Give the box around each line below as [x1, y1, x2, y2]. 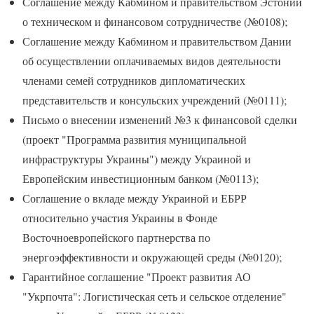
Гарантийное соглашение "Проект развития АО [22, 269, 251, 285]
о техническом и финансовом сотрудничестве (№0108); [22, 14, 287, 29]
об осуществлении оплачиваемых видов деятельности [22, 53, 281, 69]
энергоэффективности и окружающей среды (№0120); [22, 250, 282, 265]
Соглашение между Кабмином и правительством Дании [22, 34, 292, 49]
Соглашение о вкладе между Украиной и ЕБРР [22, 191, 247, 206]
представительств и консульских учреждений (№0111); [22, 93, 287, 108]
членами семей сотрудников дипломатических [22, 73, 245, 88]
